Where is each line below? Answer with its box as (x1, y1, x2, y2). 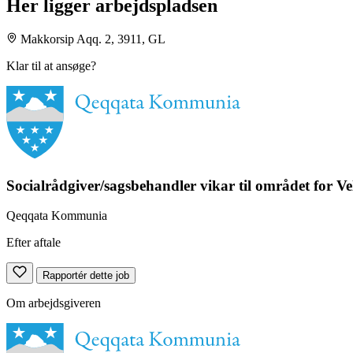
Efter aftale (6, 236, 61, 250)
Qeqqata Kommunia (6, 209, 107, 223)
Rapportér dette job (43, 269, 129, 282)
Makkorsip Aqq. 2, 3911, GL (20, 32, 166, 46)
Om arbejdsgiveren (6, 296, 101, 310)
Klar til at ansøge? (6, 58, 96, 72)
